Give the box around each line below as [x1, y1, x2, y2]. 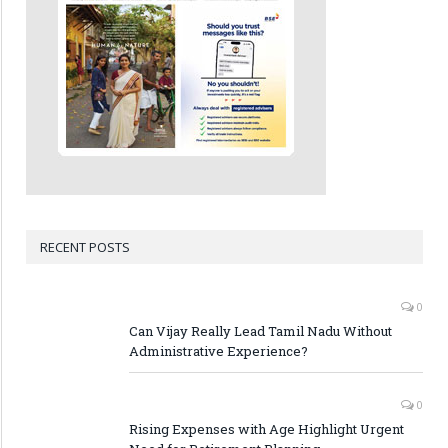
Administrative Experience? [129, 341, 308, 360]
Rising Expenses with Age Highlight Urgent [129, 419, 404, 438]
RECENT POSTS [40, 237, 130, 256]
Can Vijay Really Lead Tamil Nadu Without [129, 321, 392, 340]
